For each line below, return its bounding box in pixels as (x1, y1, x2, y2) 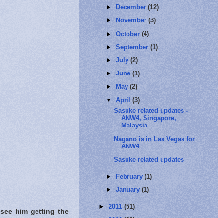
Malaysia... (121, 122, 154, 129)
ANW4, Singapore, (121, 114, 177, 122)
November (116, 17, 149, 24)
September (116, 43, 151, 51)
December (116, 3, 148, 11)
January (116, 185, 142, 193)
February (116, 172, 145, 180)
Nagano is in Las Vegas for (114, 135, 195, 143)
